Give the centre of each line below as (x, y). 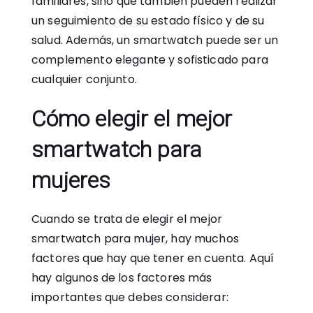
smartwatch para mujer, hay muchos (135, 239)
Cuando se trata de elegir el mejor (127, 219)
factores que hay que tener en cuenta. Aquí (153, 258)
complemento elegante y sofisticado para (150, 60)
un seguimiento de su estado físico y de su (148, 21)
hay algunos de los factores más (122, 278)
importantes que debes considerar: (130, 297)
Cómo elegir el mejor (132, 119)
